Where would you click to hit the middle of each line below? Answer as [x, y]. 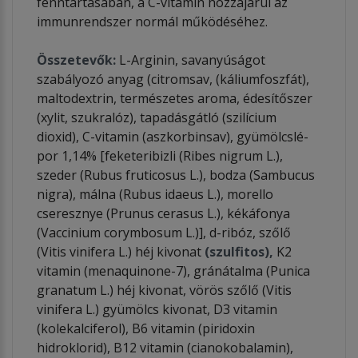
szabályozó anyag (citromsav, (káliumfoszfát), [173, 79]
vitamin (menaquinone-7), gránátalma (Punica [173, 270]
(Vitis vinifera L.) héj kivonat [121, 251]
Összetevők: [78, 60]
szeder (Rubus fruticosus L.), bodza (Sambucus [176, 175]
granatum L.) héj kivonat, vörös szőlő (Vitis [164, 290]
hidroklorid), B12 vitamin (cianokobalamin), [165, 347]
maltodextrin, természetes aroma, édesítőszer [175, 98]
